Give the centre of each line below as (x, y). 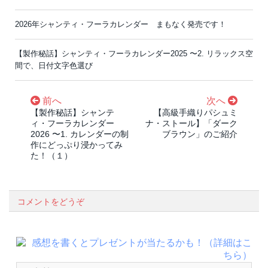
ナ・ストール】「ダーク (191, 124)
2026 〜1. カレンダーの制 (80, 134)
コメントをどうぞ (51, 202)
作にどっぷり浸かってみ (77, 145)
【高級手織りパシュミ (196, 113)
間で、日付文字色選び (54, 66)
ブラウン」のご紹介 (200, 134)
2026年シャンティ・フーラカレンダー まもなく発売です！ (121, 25)
